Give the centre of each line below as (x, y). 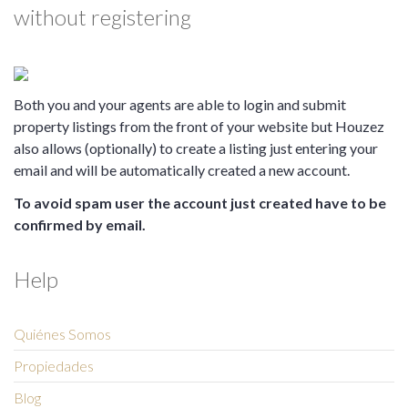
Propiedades (54, 365)
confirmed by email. (80, 224)
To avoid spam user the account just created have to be (200, 202)
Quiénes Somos (62, 333)
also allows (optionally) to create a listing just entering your (196, 148)
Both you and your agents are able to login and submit (180, 104)
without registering (102, 16)
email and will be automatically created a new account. (182, 169)
